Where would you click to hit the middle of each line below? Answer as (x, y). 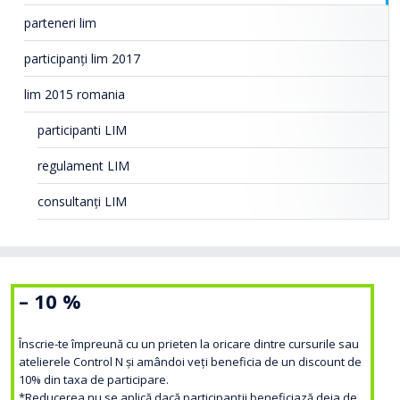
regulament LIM (83, 166)
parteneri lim (60, 23)
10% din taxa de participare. (94, 380)
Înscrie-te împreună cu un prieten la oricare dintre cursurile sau (189, 344)
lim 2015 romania (75, 95)
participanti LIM (82, 130)
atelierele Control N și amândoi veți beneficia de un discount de (190, 362)
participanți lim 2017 (82, 59)
